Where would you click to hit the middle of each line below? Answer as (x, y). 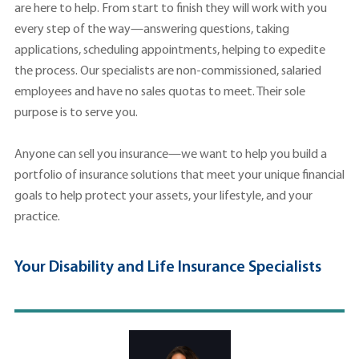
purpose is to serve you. (76, 113)
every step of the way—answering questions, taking (152, 30)
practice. (37, 218)
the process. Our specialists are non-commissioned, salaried (168, 72)
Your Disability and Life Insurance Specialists (168, 268)
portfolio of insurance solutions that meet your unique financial (179, 176)
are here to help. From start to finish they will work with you (171, 9)
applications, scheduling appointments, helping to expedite (170, 51)
